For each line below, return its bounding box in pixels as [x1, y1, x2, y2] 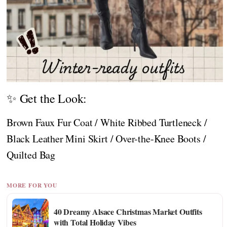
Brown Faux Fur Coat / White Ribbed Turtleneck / [7, 116, 207, 130]
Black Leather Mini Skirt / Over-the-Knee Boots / [7, 132, 206, 146]
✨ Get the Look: [7, 90, 87, 107]
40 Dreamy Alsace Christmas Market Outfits [54, 205, 202, 217]
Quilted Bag [7, 148, 56, 162]
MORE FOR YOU [7, 180, 57, 190]
